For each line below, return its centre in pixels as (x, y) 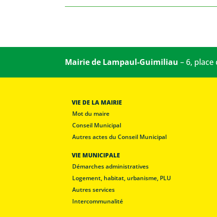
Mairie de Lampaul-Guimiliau (122, 62)
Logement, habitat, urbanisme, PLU (122, 178)
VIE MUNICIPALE (96, 155)
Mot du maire (91, 114)
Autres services (94, 190)
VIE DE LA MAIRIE (97, 102)
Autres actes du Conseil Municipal (120, 137)
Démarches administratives (111, 166)
